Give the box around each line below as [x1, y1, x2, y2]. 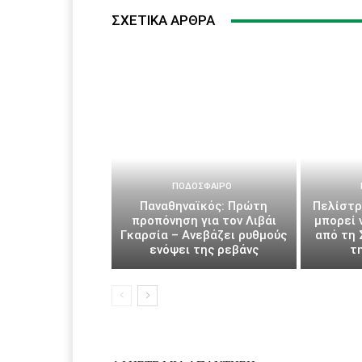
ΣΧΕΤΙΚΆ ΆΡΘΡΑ [112, 12, 215, 29]
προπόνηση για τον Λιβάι [131, 213, 276, 228]
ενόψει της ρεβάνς [149, 242, 259, 257]
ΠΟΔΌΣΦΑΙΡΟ [171, 180, 232, 192]
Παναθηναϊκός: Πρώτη [140, 198, 268, 213]
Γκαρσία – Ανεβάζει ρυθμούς [120, 227, 288, 242]
